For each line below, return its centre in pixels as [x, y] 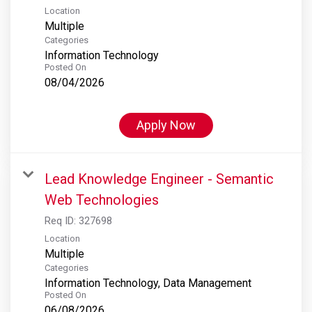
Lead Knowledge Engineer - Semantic [159, 179]
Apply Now [166, 125]
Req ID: [62, 220]
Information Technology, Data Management [148, 283]
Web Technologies [102, 200]
